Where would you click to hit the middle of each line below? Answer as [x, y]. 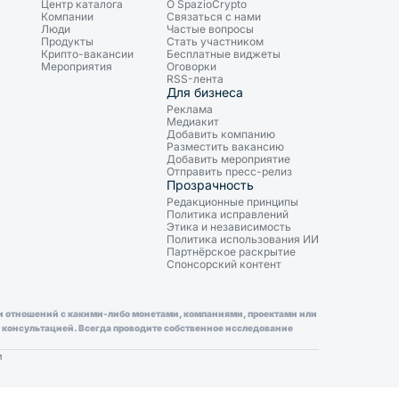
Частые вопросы [210, 29]
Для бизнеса [205, 92]
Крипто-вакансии [87, 54]
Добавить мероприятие [228, 159]
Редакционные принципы [232, 202]
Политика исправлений [228, 214]
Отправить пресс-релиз [229, 171]
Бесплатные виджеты [224, 54]
